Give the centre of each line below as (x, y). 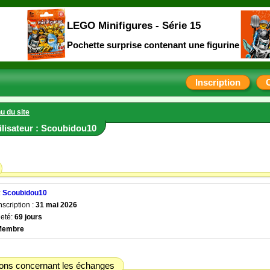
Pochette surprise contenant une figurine (153, 45)
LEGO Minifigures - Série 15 (133, 25)
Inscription (218, 82)
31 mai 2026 (56, 205)
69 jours (28, 217)
